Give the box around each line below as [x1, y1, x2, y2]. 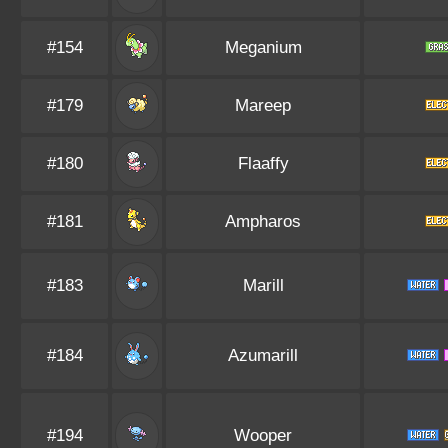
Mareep [235, 96, 291, 115]
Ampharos [225, 212, 301, 231]
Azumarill [228, 346, 298, 365]
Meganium [224, 38, 302, 57]
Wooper [234, 426, 292, 445]
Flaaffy [237, 154, 289, 173]
